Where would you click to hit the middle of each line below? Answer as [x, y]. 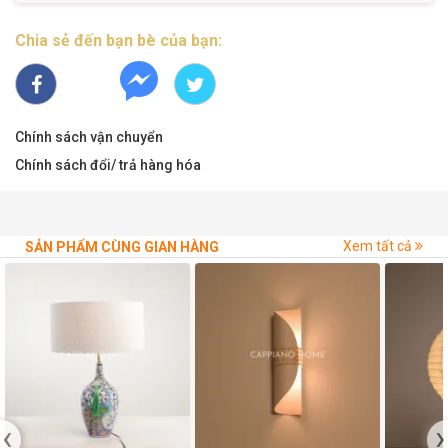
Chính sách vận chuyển [89, 136]
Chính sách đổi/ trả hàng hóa [108, 164]
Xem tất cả [379, 245]
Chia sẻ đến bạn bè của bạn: [118, 40]
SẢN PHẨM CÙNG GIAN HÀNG [122, 246]
